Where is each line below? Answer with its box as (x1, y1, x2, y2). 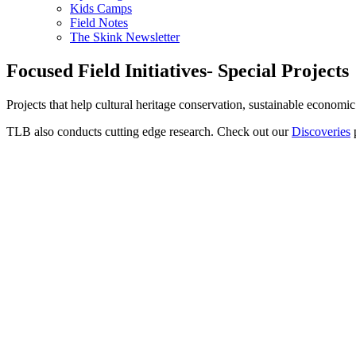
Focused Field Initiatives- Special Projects (6, 60, 349, 81)
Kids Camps (70, 2, 132, 15)
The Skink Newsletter (70, 30, 180, 44)
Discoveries (292, 124, 350, 138)
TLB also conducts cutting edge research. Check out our (6, 124, 292, 138)
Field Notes (70, 16, 128, 29)
